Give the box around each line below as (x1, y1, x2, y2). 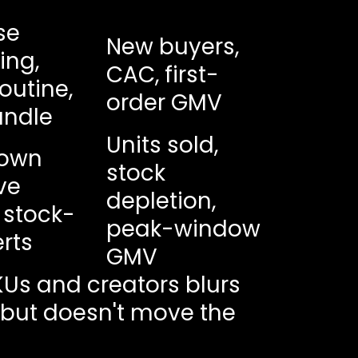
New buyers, (105, 30, 239, 62)
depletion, (105, 185, 216, 217)
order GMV (105, 86, 222, 118)
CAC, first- (105, 58, 219, 90)
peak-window (105, 213, 261, 245)
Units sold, (105, 129, 218, 161)
